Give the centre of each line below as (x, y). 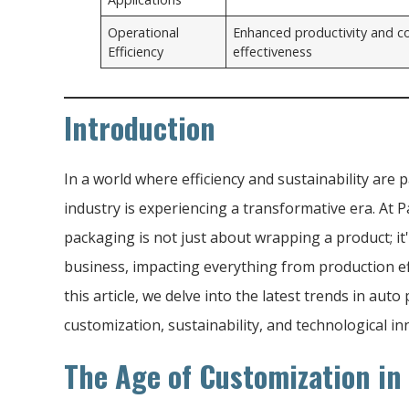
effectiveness (273, 51)
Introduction (140, 127)
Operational (144, 32)
